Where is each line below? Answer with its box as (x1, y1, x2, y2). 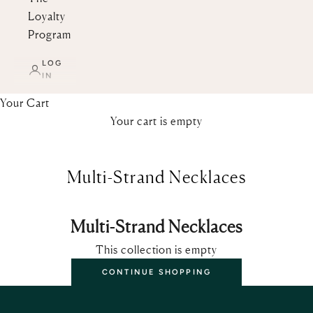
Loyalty (28, 9, 66, 24)
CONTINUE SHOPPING (101, 267, 212, 277)
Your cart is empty (110, 114, 203, 129)
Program (28, 27, 71, 42)
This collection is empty (95, 242, 218, 257)
